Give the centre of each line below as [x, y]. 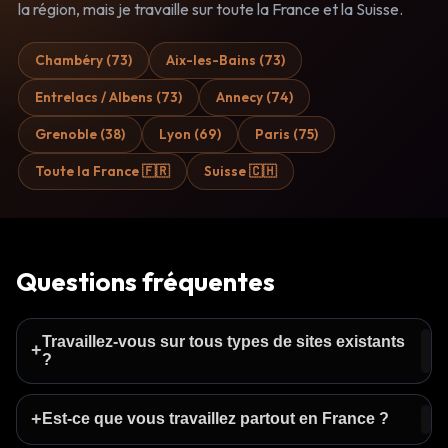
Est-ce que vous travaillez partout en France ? [215, 419]
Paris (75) [286, 133]
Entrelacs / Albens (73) [108, 96]
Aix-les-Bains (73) [225, 59]
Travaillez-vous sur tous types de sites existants [223, 341]
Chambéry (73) [83, 59]
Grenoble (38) [80, 133]
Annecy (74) [254, 96]
